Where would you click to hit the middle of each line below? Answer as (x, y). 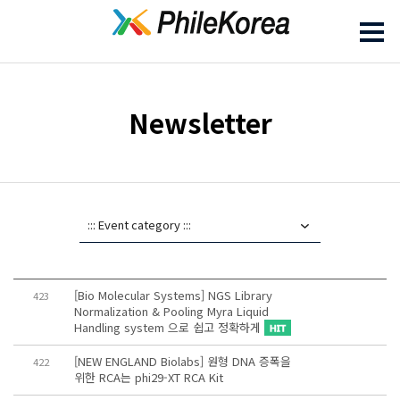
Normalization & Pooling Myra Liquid (171, 311)
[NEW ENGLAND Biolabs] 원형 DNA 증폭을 (182, 361)
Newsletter (200, 122)
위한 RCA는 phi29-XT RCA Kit (148, 377)
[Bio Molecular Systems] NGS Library (173, 295)
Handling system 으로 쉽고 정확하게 (169, 327)
